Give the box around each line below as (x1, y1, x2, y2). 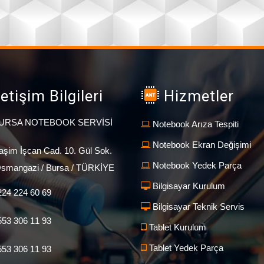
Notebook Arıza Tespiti (150, 119, 239, 130)
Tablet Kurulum (147, 222, 206, 233)
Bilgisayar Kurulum (150, 181, 225, 192)
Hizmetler (160, 87, 234, 105)
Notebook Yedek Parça (150, 160, 242, 171)
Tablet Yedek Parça (147, 243, 223, 253)
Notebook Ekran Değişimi (150, 140, 251, 150)
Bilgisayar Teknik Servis (150, 202, 245, 212)
